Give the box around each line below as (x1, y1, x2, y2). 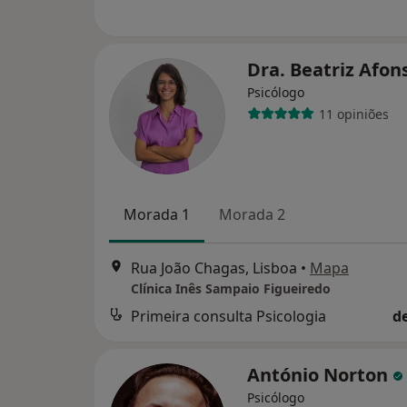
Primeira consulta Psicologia (131, 306, 326, 327)
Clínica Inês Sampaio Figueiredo (131, 280, 331, 298)
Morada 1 (124, 204, 190, 224)
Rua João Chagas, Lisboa (131, 258, 297, 279)
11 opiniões (318, 104, 389, 123)
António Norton (247, 362, 392, 388)
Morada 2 (219, 204, 285, 224)
